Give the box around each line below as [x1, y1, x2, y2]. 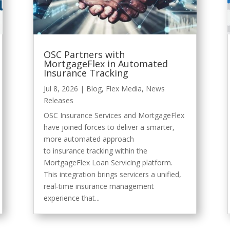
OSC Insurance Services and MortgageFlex [43, 110, 184, 120]
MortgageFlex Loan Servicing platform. [43, 157, 172, 167]
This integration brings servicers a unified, [43, 169, 181, 179]
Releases [43, 95, 73, 105]
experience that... [43, 193, 100, 203]
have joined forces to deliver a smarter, [43, 122, 175, 132]
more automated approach [43, 133, 134, 144]
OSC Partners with [43, 48, 125, 61]
